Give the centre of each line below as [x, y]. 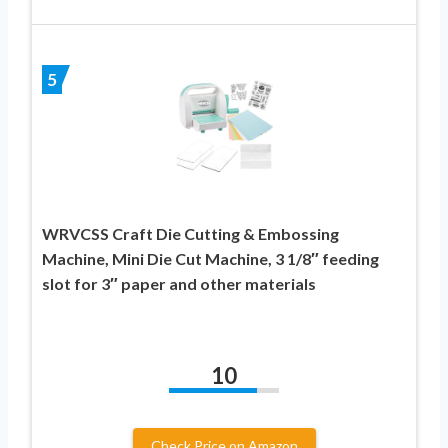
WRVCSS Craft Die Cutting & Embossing [190, 233]
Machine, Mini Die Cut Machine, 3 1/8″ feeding [210, 258]
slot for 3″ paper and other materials [179, 283]
